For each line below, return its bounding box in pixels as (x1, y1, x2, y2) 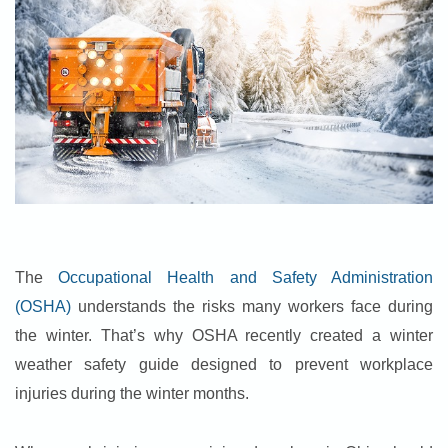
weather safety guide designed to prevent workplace (15, 356, 433, 374)
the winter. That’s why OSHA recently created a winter (15, 327, 433, 345)
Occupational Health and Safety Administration (58, 269, 434, 287)
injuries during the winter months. (15, 385, 249, 403)
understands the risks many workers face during (71, 298, 433, 316)
